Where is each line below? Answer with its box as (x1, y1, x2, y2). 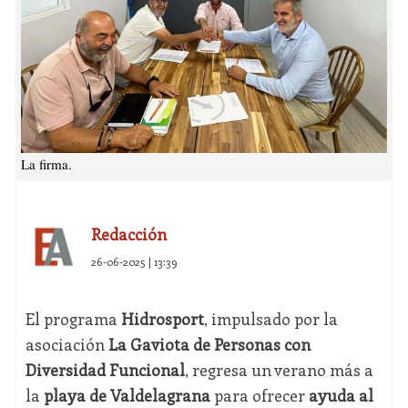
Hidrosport (120, 308, 204, 331)
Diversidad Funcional (25, 359, 185, 382)
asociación (25, 333, 108, 356)
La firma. (20, 155, 72, 174)
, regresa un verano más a (184, 359, 373, 382)
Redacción (90, 223, 167, 246)
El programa (25, 308, 121, 331)
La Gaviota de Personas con (107, 333, 311, 356)
